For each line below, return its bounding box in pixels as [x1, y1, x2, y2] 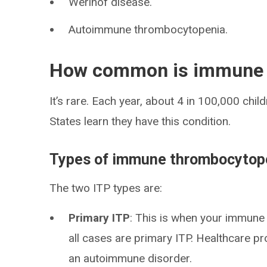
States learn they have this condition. [49, 114, 231, 128]
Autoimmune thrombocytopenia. [69, 23, 228, 36]
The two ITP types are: [49, 181, 163, 195]
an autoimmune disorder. [69, 252, 193, 265]
